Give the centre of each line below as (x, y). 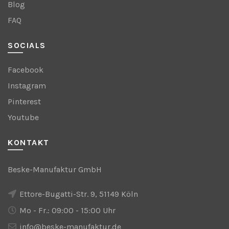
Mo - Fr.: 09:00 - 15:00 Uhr (66, 210)
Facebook (26, 70)
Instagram (27, 85)
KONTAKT (29, 142)
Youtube (23, 117)
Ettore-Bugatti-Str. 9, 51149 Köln (78, 194)
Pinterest (24, 101)
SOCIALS (27, 45)
